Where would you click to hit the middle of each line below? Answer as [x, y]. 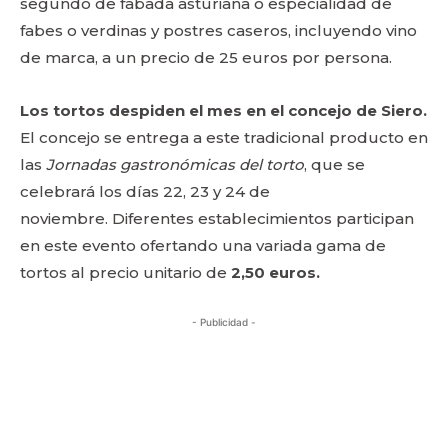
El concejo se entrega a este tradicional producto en [224, 137]
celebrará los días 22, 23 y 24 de [145, 191]
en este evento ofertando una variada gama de [203, 245]
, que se [334, 164]
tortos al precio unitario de [123, 272]
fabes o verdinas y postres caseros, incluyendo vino [218, 30]
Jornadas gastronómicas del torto [175, 164]
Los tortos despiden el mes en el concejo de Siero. [223, 110]
